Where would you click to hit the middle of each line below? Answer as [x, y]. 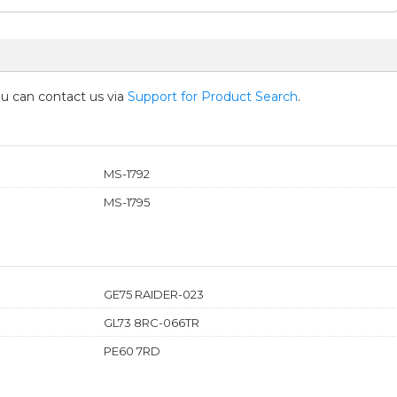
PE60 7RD [132, 350]
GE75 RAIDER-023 [153, 294]
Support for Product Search [213, 96]
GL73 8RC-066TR [151, 322]
